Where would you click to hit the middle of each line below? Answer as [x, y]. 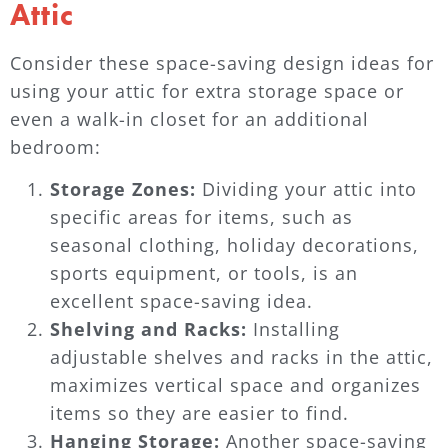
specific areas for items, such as [201, 217]
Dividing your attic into [306, 189]
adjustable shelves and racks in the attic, [241, 357]
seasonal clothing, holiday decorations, [234, 245]
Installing [293, 329]
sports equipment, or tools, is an [204, 273]
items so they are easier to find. [199, 413]
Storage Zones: [123, 189]
